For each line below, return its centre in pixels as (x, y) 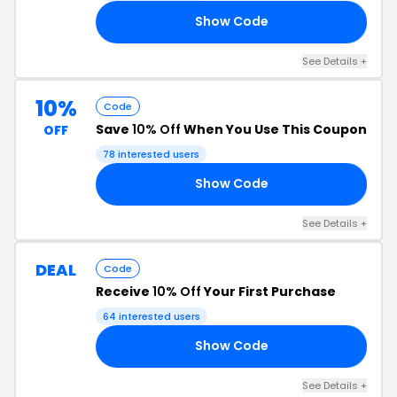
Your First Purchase (269, 291)
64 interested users (152, 316)
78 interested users (151, 154)
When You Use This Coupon (274, 129)
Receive (124, 291)
